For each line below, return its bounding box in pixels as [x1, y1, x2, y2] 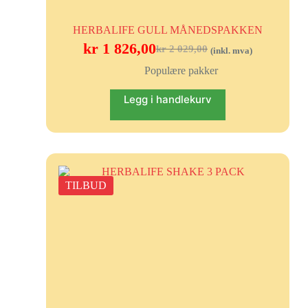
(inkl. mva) [210, 45, 252, 56]
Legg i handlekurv [123, 92, 212, 106]
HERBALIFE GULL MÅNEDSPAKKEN [72, 23, 263, 36]
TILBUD [65, 179, 107, 191]
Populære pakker [144, 64, 219, 76]
